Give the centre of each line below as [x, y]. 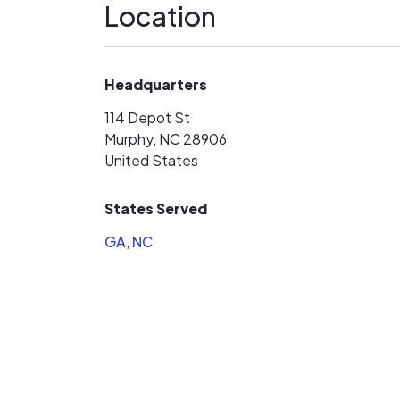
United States [151, 160]
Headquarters [156, 84]
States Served [156, 208]
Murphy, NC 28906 [166, 139]
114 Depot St [147, 117]
